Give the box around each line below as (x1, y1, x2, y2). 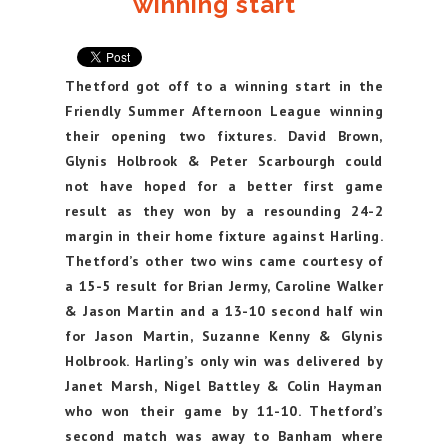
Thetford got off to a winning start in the (65, 77, 383, 95)
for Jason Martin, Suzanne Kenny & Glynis (65, 327, 383, 345)
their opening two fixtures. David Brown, (65, 127, 383, 145)
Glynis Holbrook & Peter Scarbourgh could (65, 152, 383, 170)
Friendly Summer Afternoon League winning (65, 102, 383, 120)
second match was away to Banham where (65, 427, 383, 445)
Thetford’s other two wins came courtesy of (65, 252, 383, 270)
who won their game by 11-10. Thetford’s (65, 402, 383, 420)
